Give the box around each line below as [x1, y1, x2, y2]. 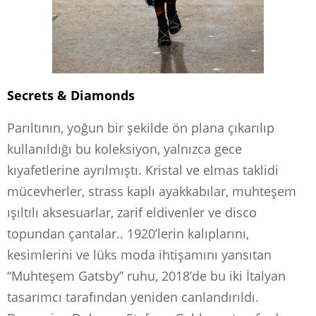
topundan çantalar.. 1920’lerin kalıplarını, [7, 224, 249, 242]
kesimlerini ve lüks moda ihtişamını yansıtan [7, 245, 272, 263]
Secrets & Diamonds [7, 86, 135, 104]
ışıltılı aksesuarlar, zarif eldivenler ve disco [7, 203, 257, 221]
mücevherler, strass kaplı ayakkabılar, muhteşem [7, 182, 296, 200]
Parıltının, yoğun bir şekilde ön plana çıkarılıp [7, 119, 274, 136]
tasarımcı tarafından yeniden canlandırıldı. [7, 288, 259, 305]
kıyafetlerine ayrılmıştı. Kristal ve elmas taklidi [7, 161, 279, 178]
